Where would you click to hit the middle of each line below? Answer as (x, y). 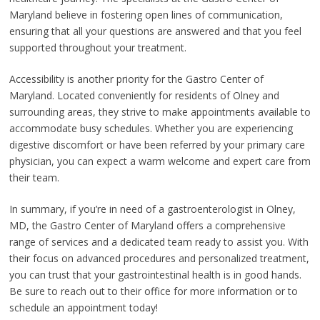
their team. (34, 177)
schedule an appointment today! (83, 307)
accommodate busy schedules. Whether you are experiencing (151, 128)
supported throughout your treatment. (97, 47)
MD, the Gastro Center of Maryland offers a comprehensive (147, 225)
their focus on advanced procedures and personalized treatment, (159, 258)
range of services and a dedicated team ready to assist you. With (159, 241)
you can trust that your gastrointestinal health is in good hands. (155, 274)
